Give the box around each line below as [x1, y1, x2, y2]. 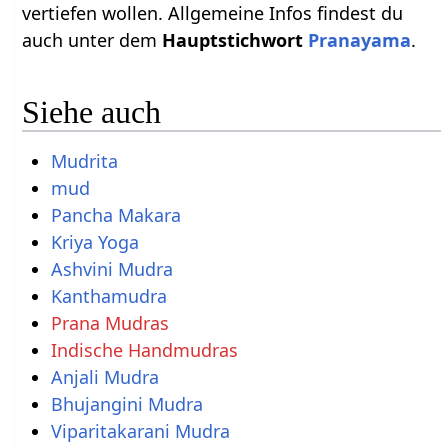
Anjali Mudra [50, 365, 159, 390]
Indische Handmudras [50, 338, 238, 363]
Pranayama [308, 27, 412, 52]
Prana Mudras [50, 311, 169, 336]
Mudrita [50, 149, 118, 174]
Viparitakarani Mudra [50, 419, 230, 444]
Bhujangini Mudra [50, 392, 203, 417]
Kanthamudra [50, 284, 167, 309]
